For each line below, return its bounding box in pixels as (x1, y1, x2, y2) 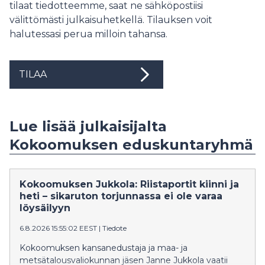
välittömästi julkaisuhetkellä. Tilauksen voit (9, 14, 212, 25)
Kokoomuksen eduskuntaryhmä (9, 136, 253, 153)
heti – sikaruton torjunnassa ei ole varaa (20, 190, 222, 202)
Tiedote (102, 224, 127, 232)
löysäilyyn (20, 202, 70, 214)
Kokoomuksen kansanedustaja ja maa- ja (20, 243, 188, 253)
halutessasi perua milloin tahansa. (9, 28, 167, 40)
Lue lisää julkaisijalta (9, 118, 167, 135)
